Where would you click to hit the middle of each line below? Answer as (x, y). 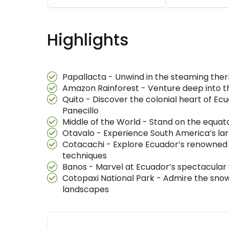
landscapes (86, 189)
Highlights (88, 40)
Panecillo (81, 111)
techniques (85, 156)
